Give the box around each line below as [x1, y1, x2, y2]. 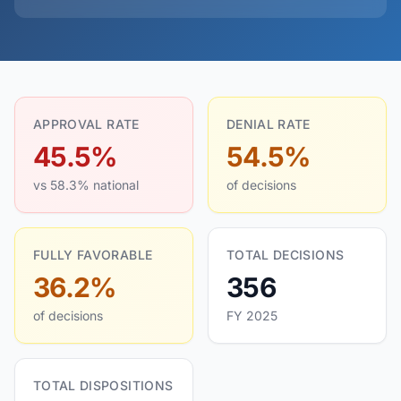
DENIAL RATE [226, 116, 311, 132]
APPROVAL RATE [33, 116, 140, 132]
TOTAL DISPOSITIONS [33, 378, 174, 393]
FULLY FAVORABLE [33, 247, 153, 262]
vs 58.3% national [33, 177, 139, 192]
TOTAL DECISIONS [226, 247, 345, 262]
